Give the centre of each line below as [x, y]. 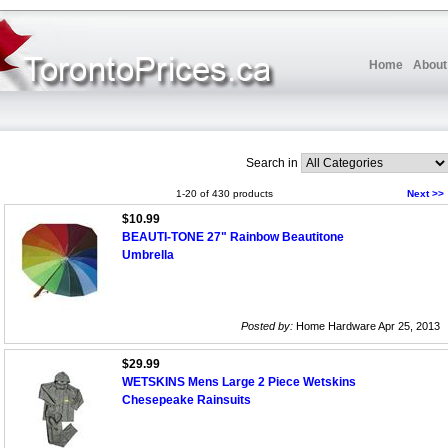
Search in [272, 162]
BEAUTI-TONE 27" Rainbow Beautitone [233, 237]
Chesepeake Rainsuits [186, 400]
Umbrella [148, 255]
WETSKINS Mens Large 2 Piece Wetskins [239, 382]
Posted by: [267, 326]
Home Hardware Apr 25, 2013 [366, 326]
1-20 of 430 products [224, 194]
